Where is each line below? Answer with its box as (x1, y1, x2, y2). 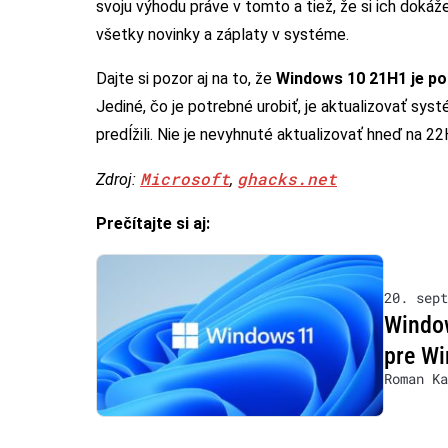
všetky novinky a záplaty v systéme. (96, 24, 349, 44)
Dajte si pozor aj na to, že (96, 68, 276, 88)
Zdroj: (96, 169, 140, 189)
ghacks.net (237, 167, 337, 189)
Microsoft (140, 167, 230, 189)
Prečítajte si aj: (96, 213, 210, 233)
